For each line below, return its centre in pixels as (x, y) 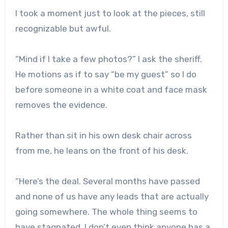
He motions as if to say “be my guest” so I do (106, 74)
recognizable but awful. (63, 28)
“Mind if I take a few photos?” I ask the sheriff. (108, 59)
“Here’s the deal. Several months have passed (107, 181)
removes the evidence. (61, 105)
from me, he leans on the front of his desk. (102, 150)
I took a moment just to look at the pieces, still (110, 13)
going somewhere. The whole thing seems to (106, 211)
